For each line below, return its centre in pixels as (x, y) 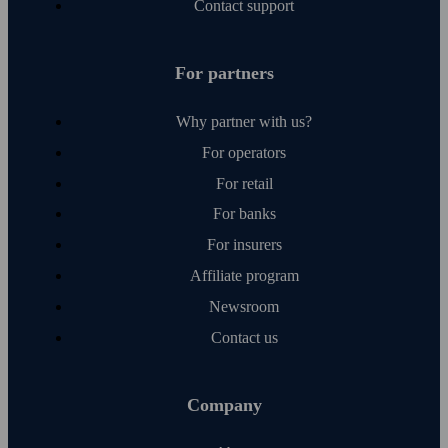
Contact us (244, 337)
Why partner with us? (244, 122)
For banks (244, 214)
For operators (244, 152)
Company (224, 404)
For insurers (244, 245)
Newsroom (244, 306)
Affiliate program (244, 276)
